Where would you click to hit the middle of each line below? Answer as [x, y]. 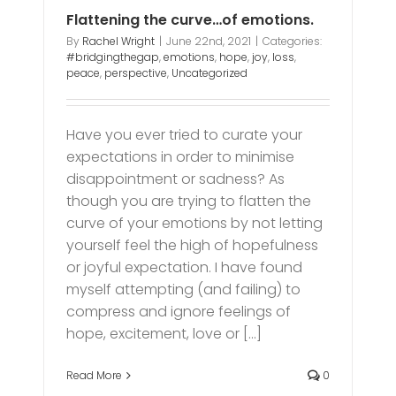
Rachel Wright [119, 41]
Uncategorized [210, 72]
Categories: [293, 41]
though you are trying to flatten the [189, 201]
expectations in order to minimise [181, 156]
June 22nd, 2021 [209, 41]
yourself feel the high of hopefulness [193, 245]
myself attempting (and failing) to [184, 289]
